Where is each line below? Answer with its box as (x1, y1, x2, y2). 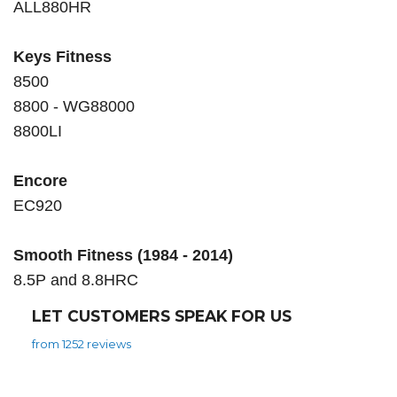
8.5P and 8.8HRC (13, 271, 138, 290)
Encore (13, 172, 72, 191)
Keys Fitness (13, 48, 112, 66)
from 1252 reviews (31, 336, 131, 351)
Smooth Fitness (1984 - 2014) (13, 246, 233, 265)
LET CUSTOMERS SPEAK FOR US (31, 307, 292, 326)
